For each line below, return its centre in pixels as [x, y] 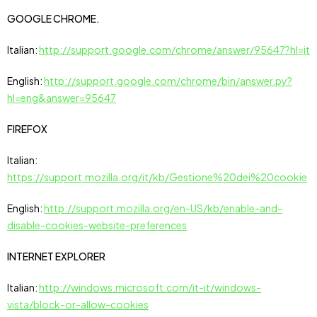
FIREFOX [27, 129]
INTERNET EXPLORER [56, 256]
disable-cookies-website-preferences [97, 225]
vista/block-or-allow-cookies [78, 304]
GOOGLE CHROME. [53, 18]
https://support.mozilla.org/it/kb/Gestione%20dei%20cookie [157, 177]
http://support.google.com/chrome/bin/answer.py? [168, 81]
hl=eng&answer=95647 [62, 98]
